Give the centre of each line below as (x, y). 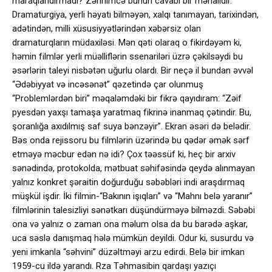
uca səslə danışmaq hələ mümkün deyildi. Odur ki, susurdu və (133, 238)
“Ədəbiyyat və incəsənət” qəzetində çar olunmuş (108, 84)
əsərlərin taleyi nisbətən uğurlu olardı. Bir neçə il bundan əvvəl (133, 70)
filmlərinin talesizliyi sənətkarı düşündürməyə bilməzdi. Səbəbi (134, 210)
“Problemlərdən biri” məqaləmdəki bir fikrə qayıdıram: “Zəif (127, 98)
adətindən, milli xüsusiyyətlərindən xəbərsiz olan (107, 29)
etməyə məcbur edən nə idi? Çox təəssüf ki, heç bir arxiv (124, 154)
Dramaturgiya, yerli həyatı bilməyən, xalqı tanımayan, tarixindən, (135, 15)
